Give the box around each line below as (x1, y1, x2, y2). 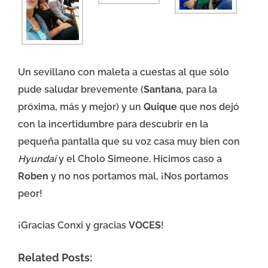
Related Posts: (18, 251, 92, 264)
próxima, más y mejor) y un (18, 100, 144, 112)
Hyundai (18, 153, 56, 165)
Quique (144, 100, 177, 112)
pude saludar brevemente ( (18, 83, 144, 95)
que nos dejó (177, 100, 239, 112)
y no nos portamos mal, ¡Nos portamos (48, 170, 229, 182)
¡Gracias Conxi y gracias (18, 219, 129, 231)
